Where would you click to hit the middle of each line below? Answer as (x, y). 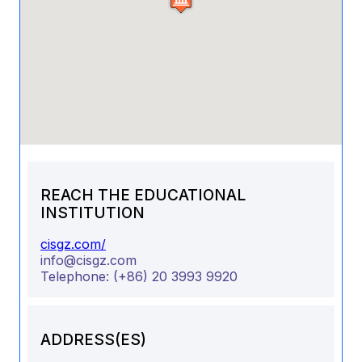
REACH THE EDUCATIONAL (143, 195)
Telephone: (77, 277)
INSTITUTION (93, 213)
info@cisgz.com (88, 261)
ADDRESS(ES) (93, 339)
